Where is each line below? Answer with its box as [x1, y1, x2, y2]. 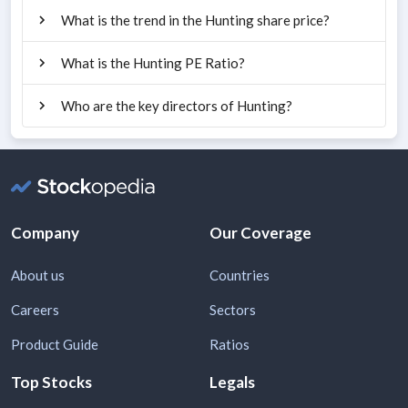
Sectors [209, 301, 256, 318]
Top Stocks [11, 372, 92, 392]
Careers [11, 301, 59, 318]
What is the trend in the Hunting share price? [61, 11, 330, 28]
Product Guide [11, 335, 98, 352]
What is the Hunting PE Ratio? [61, 54, 245, 71]
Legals [209, 372, 255, 392]
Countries [209, 266, 270, 283]
